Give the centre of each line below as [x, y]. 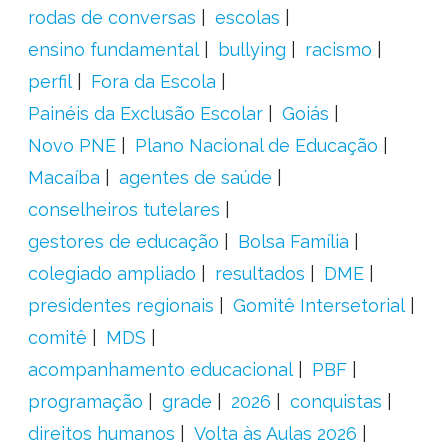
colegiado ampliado [111, 273]
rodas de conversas [111, 17]
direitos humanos [101, 433]
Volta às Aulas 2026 [275, 433]
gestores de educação [123, 241]
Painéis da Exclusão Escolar [145, 113]
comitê [57, 337]
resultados [259, 273]
